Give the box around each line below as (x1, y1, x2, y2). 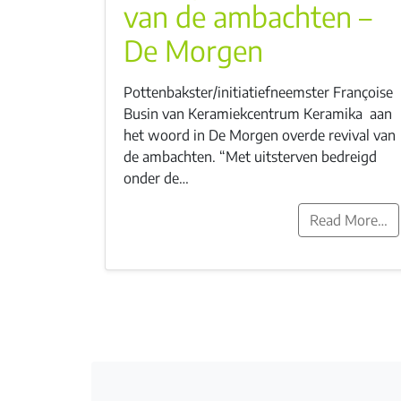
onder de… (124, 168, 189, 187)
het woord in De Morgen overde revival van (124, 125, 396, 144)
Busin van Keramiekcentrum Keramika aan (124, 104, 392, 123)
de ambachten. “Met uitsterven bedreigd (124, 147, 377, 166)
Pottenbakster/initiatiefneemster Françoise (124, 82, 393, 101)
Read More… (310, 210, 388, 229)
